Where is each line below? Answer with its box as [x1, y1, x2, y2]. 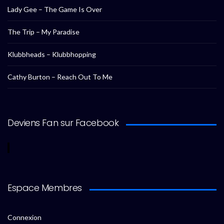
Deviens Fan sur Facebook [7, 116, 119, 129]
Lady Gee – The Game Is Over [7, 5, 102, 14]
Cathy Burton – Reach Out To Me [7, 72, 112, 81]
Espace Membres [7, 181, 82, 194]
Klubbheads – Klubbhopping [7, 50, 96, 59]
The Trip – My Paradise [7, 27, 79, 36]
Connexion [7, 213, 41, 222]
